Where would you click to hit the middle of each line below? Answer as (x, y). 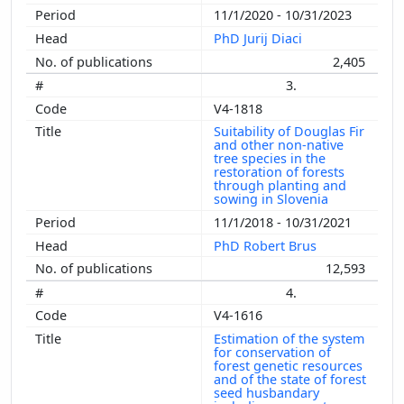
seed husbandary (266, 393)
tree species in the (270, 159)
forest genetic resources (288, 366)
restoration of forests (279, 172)
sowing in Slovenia (273, 199)
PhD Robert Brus (267, 245)
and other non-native (279, 145)
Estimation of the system (289, 339)
